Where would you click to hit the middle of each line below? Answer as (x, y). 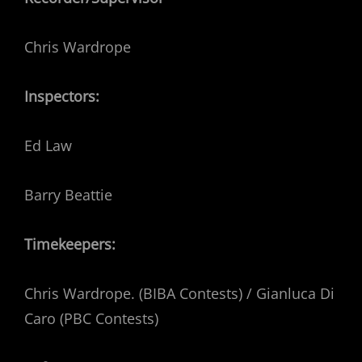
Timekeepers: (70, 244)
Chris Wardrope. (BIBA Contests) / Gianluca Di (179, 293)
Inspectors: (62, 96)
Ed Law (48, 145)
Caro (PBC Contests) (91, 318)
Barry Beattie (68, 195)
